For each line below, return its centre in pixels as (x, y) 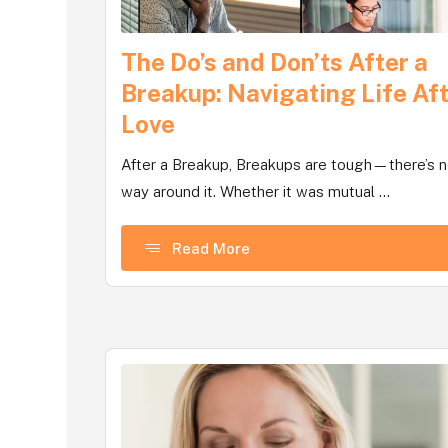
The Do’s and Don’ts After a (275, 62)
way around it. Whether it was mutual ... (256, 191)
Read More (211, 248)
